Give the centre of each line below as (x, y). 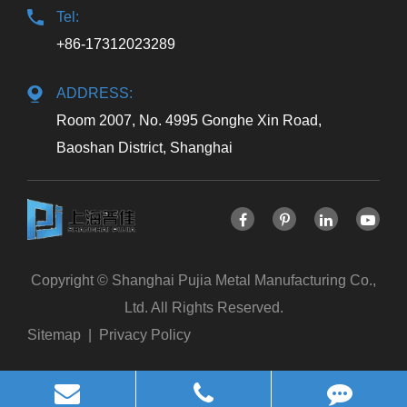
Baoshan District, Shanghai (144, 147)
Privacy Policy (145, 335)
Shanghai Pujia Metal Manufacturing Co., (244, 281)
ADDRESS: (94, 93)
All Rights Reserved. (215, 308)
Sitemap (54, 335)
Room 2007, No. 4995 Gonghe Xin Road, (189, 120)
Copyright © (71, 281)
